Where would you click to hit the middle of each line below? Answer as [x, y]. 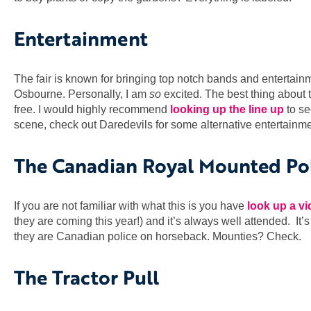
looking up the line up [226, 109]
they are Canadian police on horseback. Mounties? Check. [158, 236]
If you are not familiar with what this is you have [131, 205]
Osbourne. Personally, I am [82, 94]
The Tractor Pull [89, 277]
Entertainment [83, 38]
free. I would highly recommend [91, 109]
